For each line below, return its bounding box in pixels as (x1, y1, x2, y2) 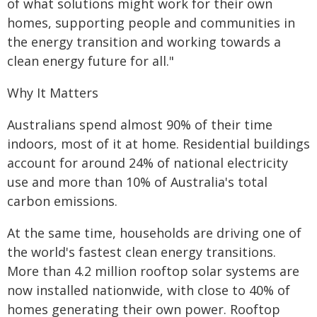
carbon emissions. (7, 192, 117, 209)
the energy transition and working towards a (7, 33, 281, 50)
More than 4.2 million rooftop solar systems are (7, 263, 299, 279)
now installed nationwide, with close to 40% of (7, 282, 290, 299)
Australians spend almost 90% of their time (7, 116, 272, 133)
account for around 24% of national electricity (7, 154, 288, 171)
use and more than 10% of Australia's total (7, 173, 267, 190)
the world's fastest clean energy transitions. (7, 243, 276, 260)
